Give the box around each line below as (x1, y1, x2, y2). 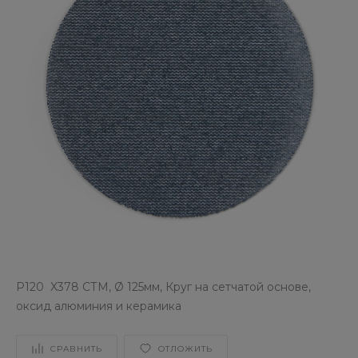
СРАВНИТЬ (50, 343, 102, 354)
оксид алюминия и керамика (16, 299, 181, 313)
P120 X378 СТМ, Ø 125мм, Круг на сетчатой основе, (16, 280, 311, 294)
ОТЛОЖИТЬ (158, 343, 213, 354)
